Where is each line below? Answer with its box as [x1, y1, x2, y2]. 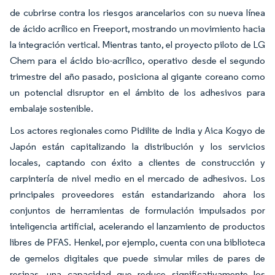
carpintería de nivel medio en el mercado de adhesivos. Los [10, 172, 265, 185]
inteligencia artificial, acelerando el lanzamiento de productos [10, 220, 265, 233]
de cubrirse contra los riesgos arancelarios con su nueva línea [10, 7, 265, 19]
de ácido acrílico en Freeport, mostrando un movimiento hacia [10, 23, 265, 35]
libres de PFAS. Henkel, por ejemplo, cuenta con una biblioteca [10, 236, 265, 249]
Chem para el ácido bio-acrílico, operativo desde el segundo [10, 55, 265, 67]
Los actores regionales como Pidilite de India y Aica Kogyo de [10, 125, 265, 137]
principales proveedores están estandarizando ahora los [10, 188, 265, 201]
